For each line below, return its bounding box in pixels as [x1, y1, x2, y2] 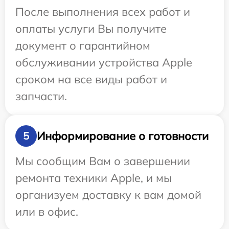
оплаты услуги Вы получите [15, 21, 167, 36]
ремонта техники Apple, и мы [15, 171, 172, 186]
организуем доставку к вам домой [15, 188, 201, 202]
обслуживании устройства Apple [15, 55, 192, 70]
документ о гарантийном [15, 38, 150, 53]
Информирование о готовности [37, 128, 209, 143]
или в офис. [15, 204, 78, 219]
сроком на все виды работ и [15, 72, 167, 87]
